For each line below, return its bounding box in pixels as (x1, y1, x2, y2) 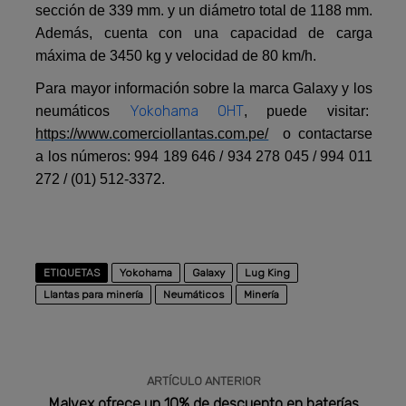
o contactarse (268, 126, 372, 142)
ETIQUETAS (43, 266, 101, 280)
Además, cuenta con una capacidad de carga (35, 25, 372, 42)
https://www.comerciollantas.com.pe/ (35, 126, 269, 142)
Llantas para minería (43, 288, 144, 302)
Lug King (245, 266, 291, 280)
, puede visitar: (244, 103, 372, 120)
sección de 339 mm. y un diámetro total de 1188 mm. (35, 3, 372, 19)
